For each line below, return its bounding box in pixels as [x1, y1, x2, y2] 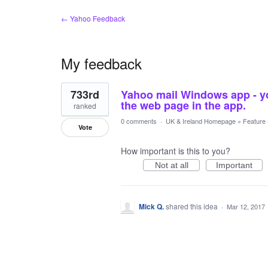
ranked [74, 100, 96, 111]
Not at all [154, 160, 188, 170]
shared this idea [166, 201, 220, 211]
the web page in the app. [121, 98, 246, 113]
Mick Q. [139, 201, 164, 212]
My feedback [61, 53, 142, 74]
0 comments [121, 116, 157, 126]
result [61, 89, 82, 101]
